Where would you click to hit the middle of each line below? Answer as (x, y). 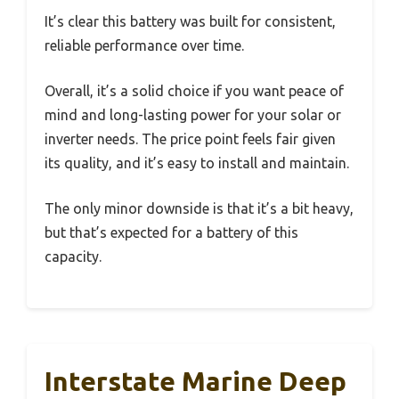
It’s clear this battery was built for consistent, (190, 22)
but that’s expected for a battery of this (171, 233)
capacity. (73, 257)
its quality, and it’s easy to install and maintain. (197, 163)
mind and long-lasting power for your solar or (193, 115)
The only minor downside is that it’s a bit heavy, (199, 209)
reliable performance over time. (144, 46)
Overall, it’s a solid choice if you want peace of (194, 91)
